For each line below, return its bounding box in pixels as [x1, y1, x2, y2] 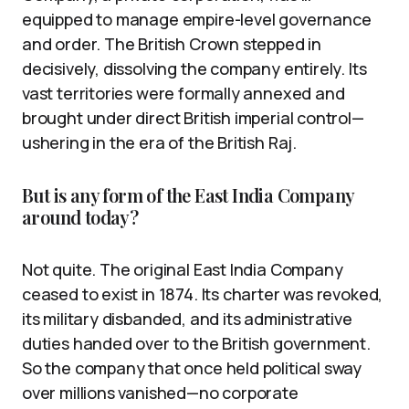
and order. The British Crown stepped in [22, 32, 321, 55]
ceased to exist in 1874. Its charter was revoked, [22, 282, 383, 305]
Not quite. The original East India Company [22, 257, 343, 280]
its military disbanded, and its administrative [22, 307, 352, 330]
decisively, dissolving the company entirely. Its [22, 57, 367, 79]
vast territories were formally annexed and [22, 81, 345, 104]
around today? [22, 204, 139, 229]
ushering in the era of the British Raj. [22, 131, 297, 153]
